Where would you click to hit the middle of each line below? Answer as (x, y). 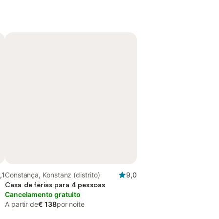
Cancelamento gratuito (43, 194)
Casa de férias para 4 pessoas (55, 185)
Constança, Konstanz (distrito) (53, 175)
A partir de (22, 204)
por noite (70, 204)
